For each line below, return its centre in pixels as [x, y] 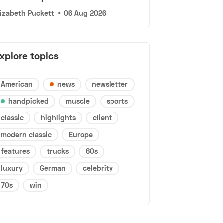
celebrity [98, 168]
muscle [77, 101]
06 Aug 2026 [85, 13]
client [102, 117]
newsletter [110, 84]
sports [117, 101]
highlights [58, 117]
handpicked [28, 101]
